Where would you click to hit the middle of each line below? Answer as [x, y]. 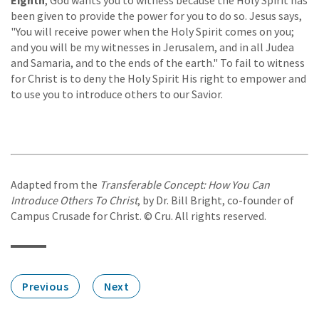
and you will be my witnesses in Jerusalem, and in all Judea [152, 47]
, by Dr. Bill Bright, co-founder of [216, 200]
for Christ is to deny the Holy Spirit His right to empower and [158, 78]
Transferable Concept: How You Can [185, 184]
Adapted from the [55, 184]
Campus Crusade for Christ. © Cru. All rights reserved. [138, 215]
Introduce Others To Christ [74, 200]
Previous [45, 286]
